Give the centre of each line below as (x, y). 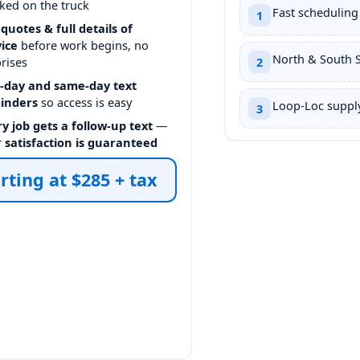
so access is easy (85, 102)
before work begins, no (84, 45)
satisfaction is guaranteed (82, 142)
